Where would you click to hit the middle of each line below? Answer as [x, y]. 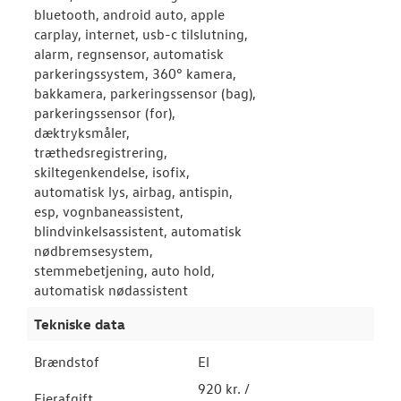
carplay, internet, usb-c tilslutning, [141, 34]
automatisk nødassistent [111, 290]
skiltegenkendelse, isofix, [112, 172]
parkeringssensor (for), [105, 113]
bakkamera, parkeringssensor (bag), [145, 93]
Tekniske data [80, 324]
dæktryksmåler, [82, 132]
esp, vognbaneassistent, [109, 211]
